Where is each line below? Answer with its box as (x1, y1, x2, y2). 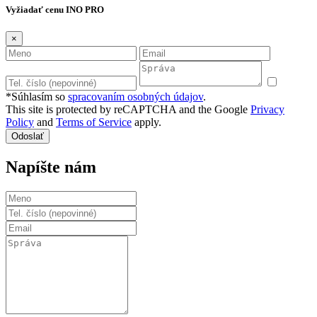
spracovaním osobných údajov (68, 91, 203, 103)
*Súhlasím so (6, 91, 68, 103)
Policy (6, 116, 34, 129)
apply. (132, 116, 161, 129)
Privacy (250, 103, 284, 116)
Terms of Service (56, 116, 132, 129)
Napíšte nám (6, 158, 96, 177)
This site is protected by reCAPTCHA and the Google (6, 103, 250, 116)
